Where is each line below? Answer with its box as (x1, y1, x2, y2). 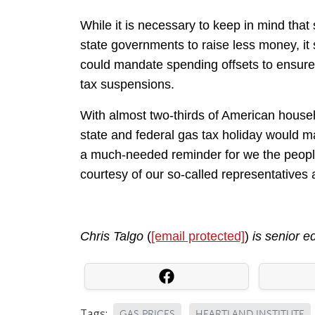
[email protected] (151, 229, 245, 244)
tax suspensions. (80, 77, 174, 92)
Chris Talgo (80, 229, 143, 244)
